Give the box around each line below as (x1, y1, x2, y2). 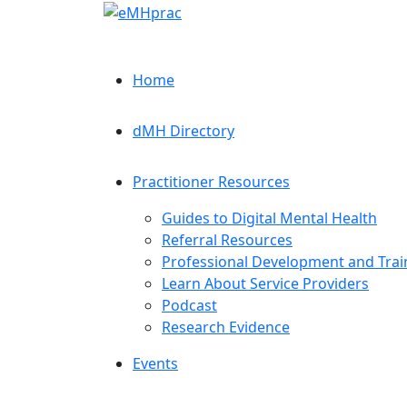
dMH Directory (133, 121, 234, 141)
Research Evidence (162, 317, 290, 337)
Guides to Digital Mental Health (162, 208, 377, 228)
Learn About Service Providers (162, 273, 369, 293)
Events (133, 353, 178, 373)
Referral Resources (162, 230, 293, 250)
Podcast (162, 295, 217, 315)
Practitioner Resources (133, 172, 290, 192)
